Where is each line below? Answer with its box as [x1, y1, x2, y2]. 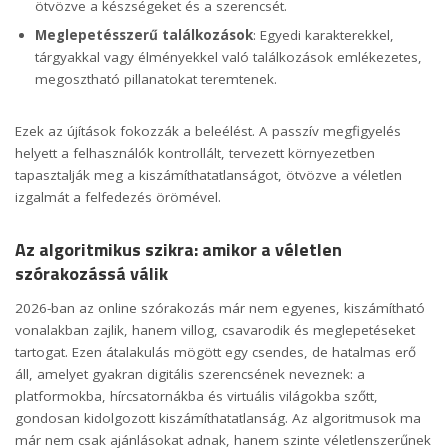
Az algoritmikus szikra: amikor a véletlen [15, 236, 342, 263]
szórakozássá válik [15, 260, 168, 287]
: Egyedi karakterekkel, [253, 26, 394, 44]
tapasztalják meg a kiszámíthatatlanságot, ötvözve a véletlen [15, 166, 402, 184]
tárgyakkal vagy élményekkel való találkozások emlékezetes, [35, 48, 422, 66]
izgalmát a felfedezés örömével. [15, 188, 221, 206]
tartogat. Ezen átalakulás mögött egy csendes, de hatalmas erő [15, 343, 416, 362]
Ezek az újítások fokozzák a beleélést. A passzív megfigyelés [15, 122, 401, 140]
